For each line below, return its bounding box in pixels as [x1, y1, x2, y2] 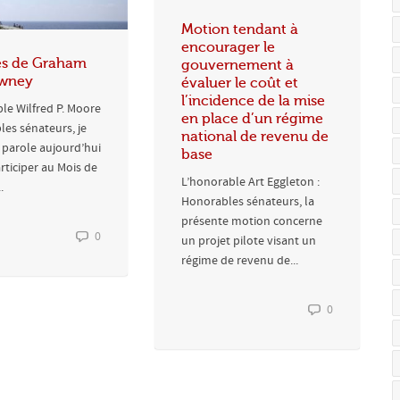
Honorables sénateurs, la [181, 193, 314, 210]
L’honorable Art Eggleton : [181, 173, 320, 190]
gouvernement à [181, 56, 294, 73]
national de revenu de [181, 128, 329, 145]
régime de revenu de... [181, 252, 298, 269]
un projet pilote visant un [181, 232, 316, 249]
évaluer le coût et [181, 74, 298, 91]
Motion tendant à [181, 21, 298, 37]
